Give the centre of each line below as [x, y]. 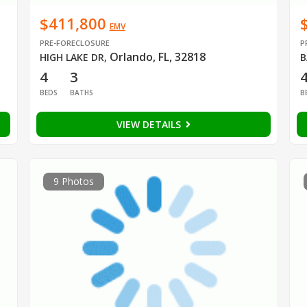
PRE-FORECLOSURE [74, 43]
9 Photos [73, 182]
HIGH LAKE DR [72, 58]
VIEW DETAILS [150, 125]
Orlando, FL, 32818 [157, 57]
